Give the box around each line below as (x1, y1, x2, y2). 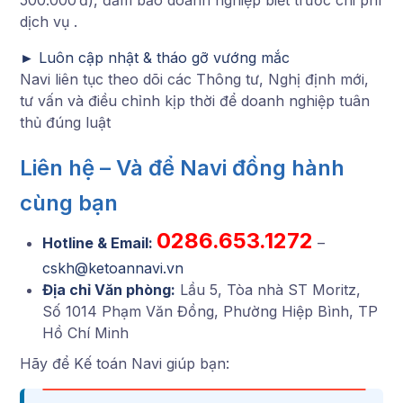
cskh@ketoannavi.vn (42, 258, 184, 277)
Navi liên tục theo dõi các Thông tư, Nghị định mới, (20, 69, 369, 88)
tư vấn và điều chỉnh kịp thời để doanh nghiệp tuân (20, 91, 370, 110)
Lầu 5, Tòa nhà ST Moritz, (180, 280, 361, 299)
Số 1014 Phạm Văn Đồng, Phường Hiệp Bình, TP (42, 301, 378, 320)
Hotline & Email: (42, 233, 157, 252)
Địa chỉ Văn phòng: (42, 280, 175, 299)
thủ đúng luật (20, 112, 111, 131)
